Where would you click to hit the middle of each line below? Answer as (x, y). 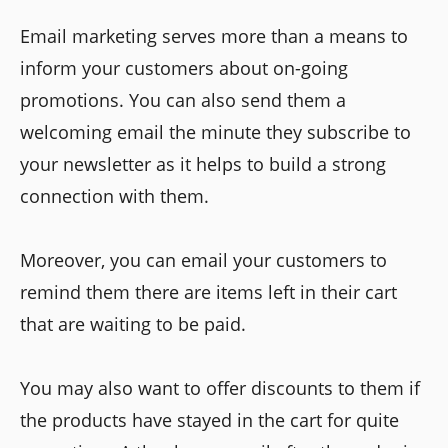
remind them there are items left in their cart (208, 291)
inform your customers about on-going (184, 67)
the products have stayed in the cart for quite (209, 419)
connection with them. (114, 195)
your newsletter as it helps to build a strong (203, 163)
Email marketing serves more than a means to (214, 35)
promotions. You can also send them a (183, 99)
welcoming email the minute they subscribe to (215, 131)
